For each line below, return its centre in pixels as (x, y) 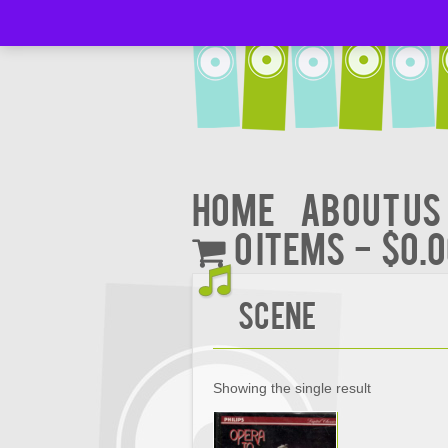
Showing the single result (292, 388)
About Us (370, 207)
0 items (289, 246)
